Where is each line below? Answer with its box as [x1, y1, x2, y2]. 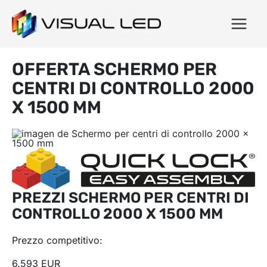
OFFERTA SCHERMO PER [12, 59, 217, 80]
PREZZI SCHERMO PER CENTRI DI [12, 189, 249, 207]
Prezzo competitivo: [12, 234, 103, 247]
